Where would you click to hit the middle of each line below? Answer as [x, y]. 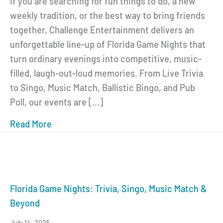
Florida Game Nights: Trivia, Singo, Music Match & [108, 188]
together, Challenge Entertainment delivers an [102, 30]
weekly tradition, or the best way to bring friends [108, 15]
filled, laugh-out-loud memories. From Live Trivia [107, 73]
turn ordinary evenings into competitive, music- [106, 58]
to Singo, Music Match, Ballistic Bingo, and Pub [103, 87]
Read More [31, 124]
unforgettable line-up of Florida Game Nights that [108, 44]
